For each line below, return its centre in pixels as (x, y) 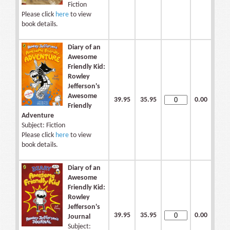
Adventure (38, 116)
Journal (79, 217)
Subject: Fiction (43, 126)
